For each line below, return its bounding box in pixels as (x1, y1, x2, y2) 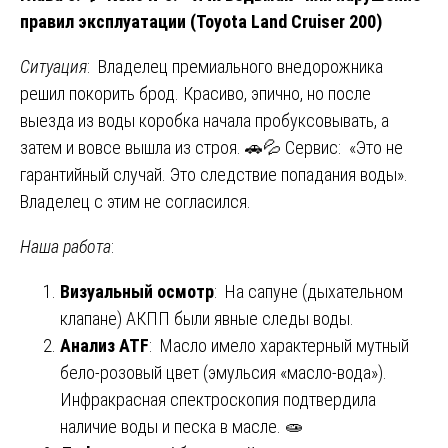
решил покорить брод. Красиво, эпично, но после (20, 82, 371, 104)
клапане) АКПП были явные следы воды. (60, 307, 354, 329)
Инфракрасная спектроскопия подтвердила (60, 388, 376, 410)
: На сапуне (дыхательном (214, 280, 403, 302)
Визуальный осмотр (60, 280, 214, 302)
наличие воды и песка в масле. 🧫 (60, 415, 303, 437)
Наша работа (20, 235, 111, 257)
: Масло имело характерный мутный (149, 334, 409, 356)
